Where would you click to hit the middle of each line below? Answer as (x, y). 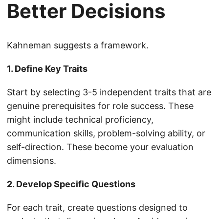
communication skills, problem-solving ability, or (106, 133)
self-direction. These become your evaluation (100, 147)
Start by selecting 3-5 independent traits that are (109, 92)
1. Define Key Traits (47, 69)
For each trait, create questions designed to (97, 208)
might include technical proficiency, (80, 120)
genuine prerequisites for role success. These (100, 106)
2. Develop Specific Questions (71, 184)
